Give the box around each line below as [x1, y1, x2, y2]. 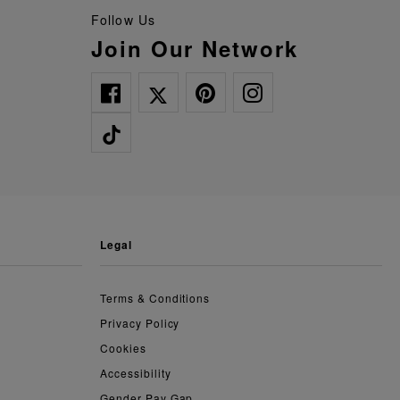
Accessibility [100, 364, 171, 380]
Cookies [100, 339, 146, 355]
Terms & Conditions [105, 289, 211, 305]
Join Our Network [104, 32, 298, 63]
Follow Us [100, 10, 156, 29]
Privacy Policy [100, 314, 180, 330]
